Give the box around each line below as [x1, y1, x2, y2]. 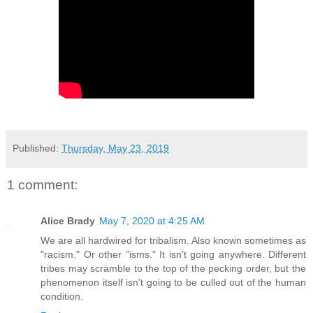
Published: [13, 142, 61, 154]
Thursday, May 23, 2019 [61, 142, 169, 154]
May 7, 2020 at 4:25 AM [99, 215, 205, 227]
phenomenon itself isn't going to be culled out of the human [41, 277, 306, 289]
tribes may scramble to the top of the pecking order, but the [41, 263, 306, 275]
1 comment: [7, 177, 78, 192]
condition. [41, 291, 83, 303]
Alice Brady [41, 215, 95, 227]
